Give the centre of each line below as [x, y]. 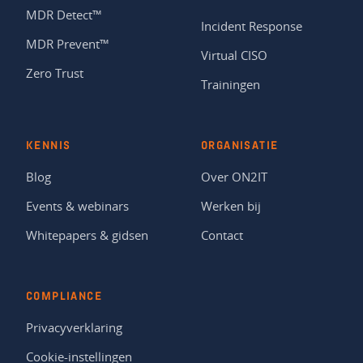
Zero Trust [55, 73]
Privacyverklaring [74, 328]
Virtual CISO [234, 56]
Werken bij [231, 206]
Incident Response [252, 26]
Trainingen [231, 85]
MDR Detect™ [64, 15]
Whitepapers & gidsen [87, 235]
